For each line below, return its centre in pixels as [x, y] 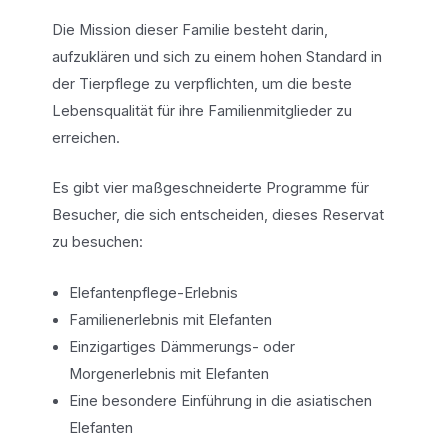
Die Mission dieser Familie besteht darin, [189, 29]
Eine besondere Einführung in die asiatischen [221, 400]
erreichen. [85, 137]
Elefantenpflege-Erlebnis [154, 292]
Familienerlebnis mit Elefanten [171, 319]
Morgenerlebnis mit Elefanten [169, 373]
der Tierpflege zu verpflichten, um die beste [201, 83]
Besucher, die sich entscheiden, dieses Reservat [217, 215]
